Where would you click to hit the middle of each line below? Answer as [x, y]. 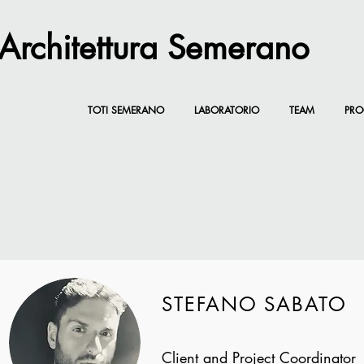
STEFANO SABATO [254, 304]
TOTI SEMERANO [126, 110]
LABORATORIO [227, 110]
